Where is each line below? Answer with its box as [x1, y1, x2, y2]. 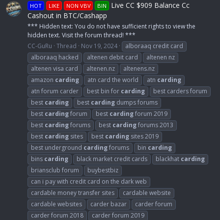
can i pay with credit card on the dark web [31, 177, 147, 186]
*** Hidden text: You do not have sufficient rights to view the [27, 22, 195, 30]
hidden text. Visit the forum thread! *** [27, 30, 136, 39]
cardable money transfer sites [31, 188, 114, 197]
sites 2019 [129, 132, 159, 140]
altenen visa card [31, 64, 78, 73]
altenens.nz [123, 64, 155, 73]
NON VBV [66, 1, 91, 9]
